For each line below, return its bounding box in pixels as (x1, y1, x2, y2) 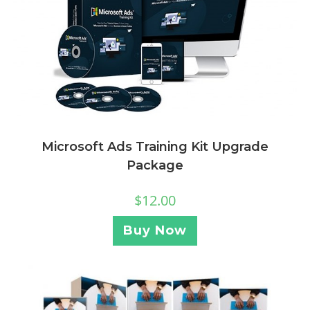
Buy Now (123, 222, 187, 238)
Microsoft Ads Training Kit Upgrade (42, 138, 268, 154)
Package (127, 157, 183, 173)
